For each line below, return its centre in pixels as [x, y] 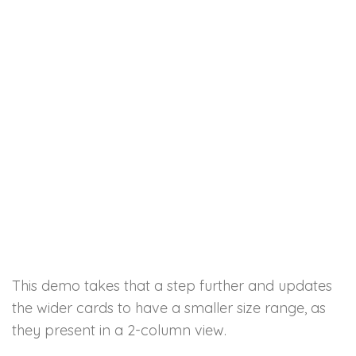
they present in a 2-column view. [119, 331]
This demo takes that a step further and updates [172, 286]
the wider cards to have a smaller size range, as [169, 308]
